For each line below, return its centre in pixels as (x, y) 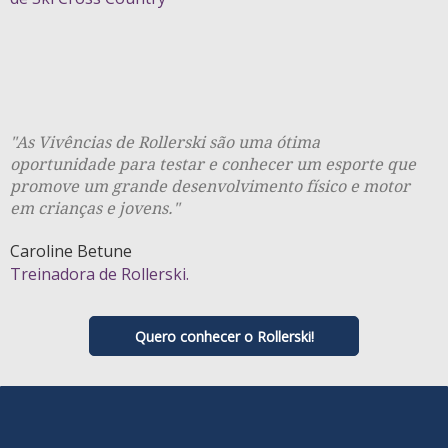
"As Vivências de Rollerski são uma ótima (165, 143)
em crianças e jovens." (95, 209)
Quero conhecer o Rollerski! (224, 336)
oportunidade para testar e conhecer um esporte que (213, 165)
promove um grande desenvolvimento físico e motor (210, 187)
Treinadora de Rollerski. (99, 274)
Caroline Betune (71, 251)
